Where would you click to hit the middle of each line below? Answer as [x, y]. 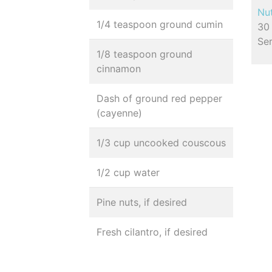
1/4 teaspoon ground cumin [160, 24]
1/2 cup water [128, 172]
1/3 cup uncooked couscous [161, 143]
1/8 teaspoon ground [144, 54]
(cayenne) [119, 113]
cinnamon [119, 69]
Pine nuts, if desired [142, 202]
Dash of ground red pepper [159, 98]
